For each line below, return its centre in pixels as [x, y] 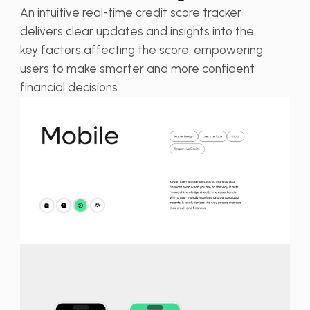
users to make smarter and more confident [137, 68]
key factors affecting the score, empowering [141, 49]
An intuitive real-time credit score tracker [130, 12]
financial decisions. [70, 87]
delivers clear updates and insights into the [137, 31]
